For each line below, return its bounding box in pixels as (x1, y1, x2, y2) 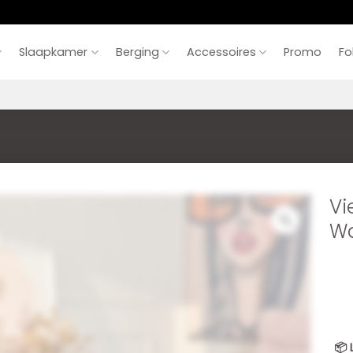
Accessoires (186, 44, 256, 60)
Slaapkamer (19, 44, 88, 60)
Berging (115, 44, 159, 60)
